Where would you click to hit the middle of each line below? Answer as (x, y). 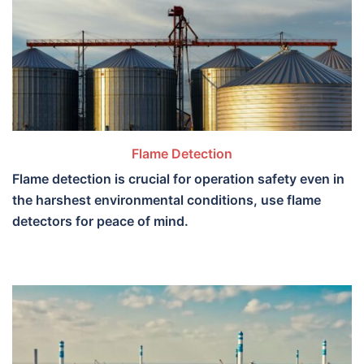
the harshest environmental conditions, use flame (167, 199)
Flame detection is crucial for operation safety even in (178, 178)
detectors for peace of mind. (100, 221)
